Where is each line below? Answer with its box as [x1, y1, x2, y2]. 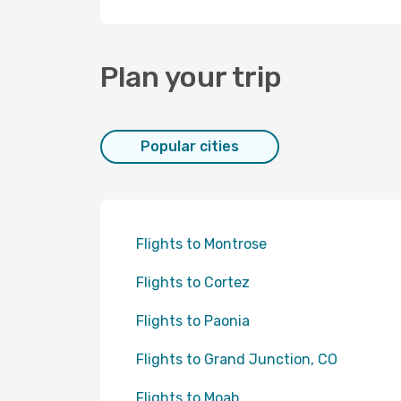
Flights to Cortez [136, 274, 250, 291]
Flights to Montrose [136, 235, 267, 252]
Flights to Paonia [136, 312, 250, 329]
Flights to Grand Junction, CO [136, 351, 337, 368]
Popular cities [141, 138, 239, 155]
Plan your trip [100, 60, 282, 94]
